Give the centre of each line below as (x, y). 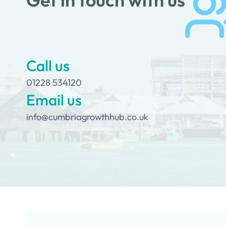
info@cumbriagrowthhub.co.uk (87, 117)
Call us (48, 66)
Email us (54, 100)
